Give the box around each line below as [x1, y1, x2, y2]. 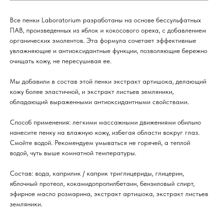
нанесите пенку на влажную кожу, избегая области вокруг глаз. [10, 128, 200, 137]
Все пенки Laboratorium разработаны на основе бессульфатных [10, 16, 201, 24]
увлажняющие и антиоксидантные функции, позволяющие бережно [10, 47, 207, 55]
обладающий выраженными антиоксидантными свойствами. [10, 98, 189, 106]
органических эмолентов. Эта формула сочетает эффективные [10, 36, 196, 45]
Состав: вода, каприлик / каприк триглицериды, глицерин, [10, 169, 184, 178]
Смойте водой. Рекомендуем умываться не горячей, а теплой [10, 139, 190, 147]
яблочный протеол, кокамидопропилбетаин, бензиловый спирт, [10, 180, 195, 188]
